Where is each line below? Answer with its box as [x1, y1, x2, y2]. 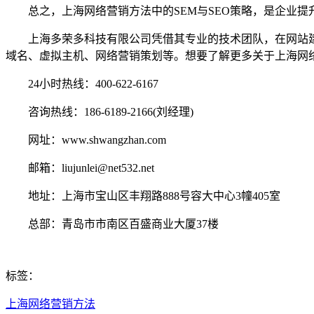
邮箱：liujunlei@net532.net [6, 162, 154, 175]
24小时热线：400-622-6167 [6, 78, 158, 90]
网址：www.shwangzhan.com [6, 134, 166, 146]
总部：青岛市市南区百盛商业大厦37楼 [6, 218, 219, 231]
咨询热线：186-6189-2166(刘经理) [6, 106, 193, 118]
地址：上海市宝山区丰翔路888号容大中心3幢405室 [6, 190, 280, 203]
